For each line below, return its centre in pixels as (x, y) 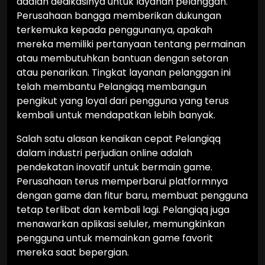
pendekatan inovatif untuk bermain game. (114, 167)
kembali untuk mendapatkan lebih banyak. (116, 115)
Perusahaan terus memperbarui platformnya (122, 181)
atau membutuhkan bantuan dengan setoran (122, 58)
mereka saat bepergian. (73, 252)
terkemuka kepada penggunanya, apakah (114, 30)
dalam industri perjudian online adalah (104, 153)
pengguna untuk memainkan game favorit (115, 238)
